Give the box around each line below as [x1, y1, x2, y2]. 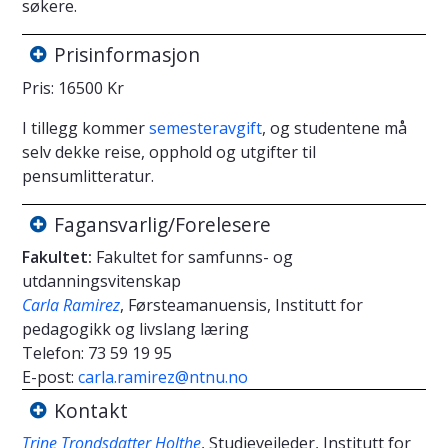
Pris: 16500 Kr [22, 76, 124, 99]
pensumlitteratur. [22, 164, 154, 187]
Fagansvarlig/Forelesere [54, 211, 271, 239]
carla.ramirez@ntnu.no [78, 366, 248, 389]
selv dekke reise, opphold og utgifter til [22, 140, 316, 163]
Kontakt [54, 396, 128, 424]
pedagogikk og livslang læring [22, 318, 249, 341]
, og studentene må [262, 116, 407, 139]
